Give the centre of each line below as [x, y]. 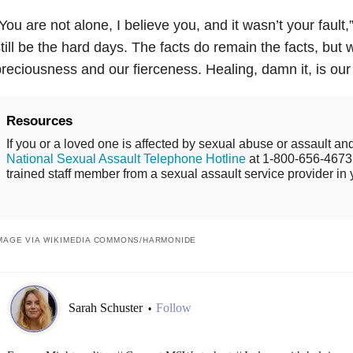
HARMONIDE [169, 240]
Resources [39, 121]
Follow [173, 308]
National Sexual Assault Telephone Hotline [126, 158]
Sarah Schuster [107, 308]
